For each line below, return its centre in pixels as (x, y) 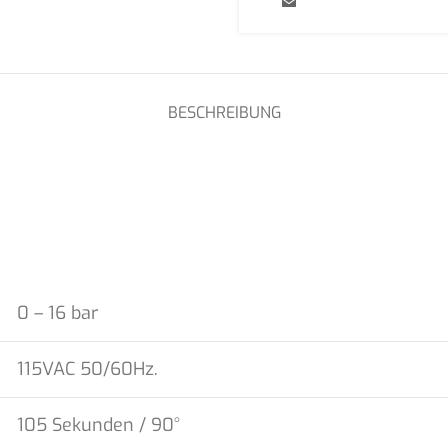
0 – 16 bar (57, 313)
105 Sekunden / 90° (98, 425)
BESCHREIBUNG (224, 112)
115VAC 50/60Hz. (87, 369)
